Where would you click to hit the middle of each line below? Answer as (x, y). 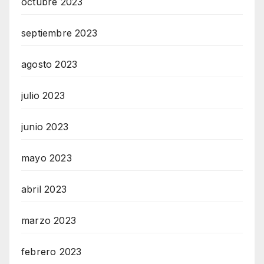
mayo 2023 (47, 158)
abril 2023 (44, 189)
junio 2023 (45, 126)
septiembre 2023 (59, 33)
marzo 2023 (49, 220)
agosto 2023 (49, 64)
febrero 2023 (52, 251)
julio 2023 (43, 95)
